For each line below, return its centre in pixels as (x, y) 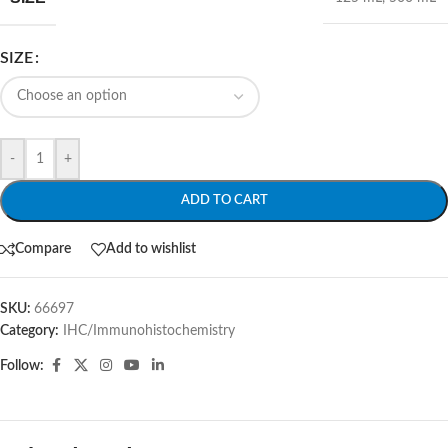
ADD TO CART (224, 200)
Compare (43, 249)
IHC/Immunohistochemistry (149, 330)
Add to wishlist (151, 249)
